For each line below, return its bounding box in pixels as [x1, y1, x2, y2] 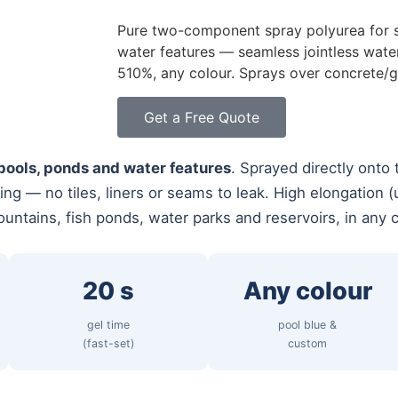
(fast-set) [82, 336, 135, 350]
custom [288, 336, 327, 350]
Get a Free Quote [144, 107, 259, 126]
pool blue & [278, 317, 337, 331]
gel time [87, 317, 130, 331]
